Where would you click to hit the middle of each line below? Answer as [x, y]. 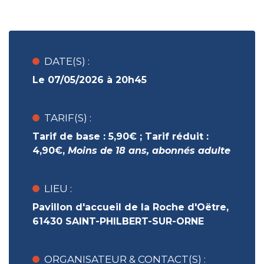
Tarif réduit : [177, 136]
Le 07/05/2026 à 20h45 [90, 80]
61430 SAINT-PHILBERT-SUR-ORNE [118, 221]
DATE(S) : [67, 61]
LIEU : [58, 189]
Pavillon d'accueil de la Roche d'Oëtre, [131, 207]
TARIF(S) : [68, 118]
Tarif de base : [70, 136]
